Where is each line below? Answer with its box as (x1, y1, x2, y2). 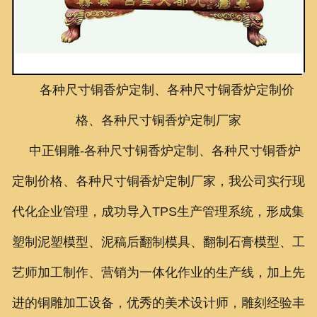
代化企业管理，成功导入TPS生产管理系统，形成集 (11, 204, 304, 219)
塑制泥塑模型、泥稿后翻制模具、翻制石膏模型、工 (11, 234, 305, 249)
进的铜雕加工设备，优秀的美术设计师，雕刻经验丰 (11, 295, 305, 310)
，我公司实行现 (215, 173, 305, 188)
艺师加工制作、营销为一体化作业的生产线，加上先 (11, 265, 305, 279)
